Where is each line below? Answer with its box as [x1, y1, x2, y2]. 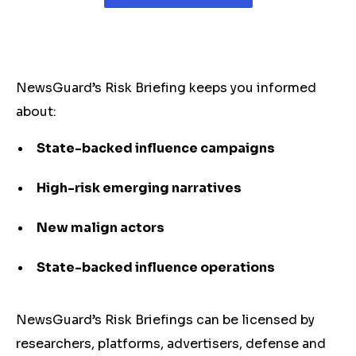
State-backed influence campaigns [37, 140, 275, 157]
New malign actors [37, 219, 164, 236]
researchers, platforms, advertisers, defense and [16, 335, 326, 352]
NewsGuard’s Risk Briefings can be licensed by [16, 311, 315, 328]
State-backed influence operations [37, 259, 275, 276]
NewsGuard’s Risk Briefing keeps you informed [16, 79, 316, 96]
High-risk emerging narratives [37, 180, 242, 196]
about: [16, 103, 56, 120]
